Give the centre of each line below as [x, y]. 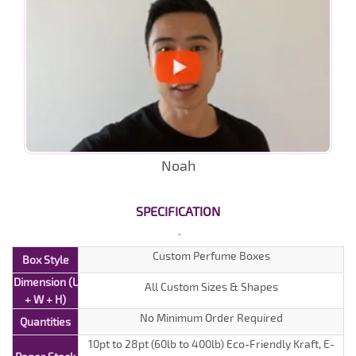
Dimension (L [45, 282]
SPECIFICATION [178, 211]
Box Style [45, 260]
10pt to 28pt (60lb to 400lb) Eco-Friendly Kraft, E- [211, 344]
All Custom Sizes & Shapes [211, 287]
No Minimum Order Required [211, 318]
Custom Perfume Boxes [211, 256]
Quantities [45, 322]
